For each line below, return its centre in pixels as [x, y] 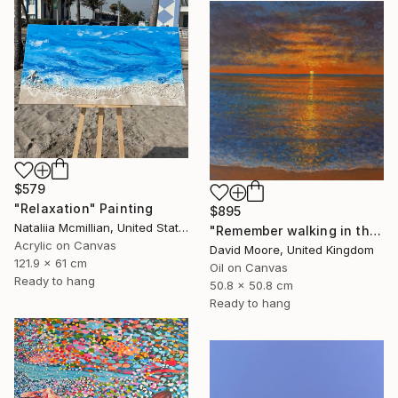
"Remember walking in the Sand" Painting [375, 231]
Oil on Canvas [249, 268]
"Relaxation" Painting [84, 208]
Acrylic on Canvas [65, 245]
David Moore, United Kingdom [292, 250]
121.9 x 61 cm [51, 263]
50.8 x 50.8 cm [251, 286]
